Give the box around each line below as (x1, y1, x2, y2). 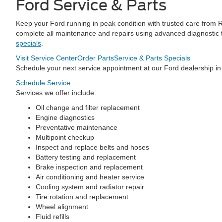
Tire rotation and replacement (36, 193, 128, 201)
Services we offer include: (16, 89, 96, 97)
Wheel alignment (36, 203, 88, 211)
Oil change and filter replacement (36, 104, 140, 111)
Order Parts (77, 54, 114, 62)
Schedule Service (16, 79, 70, 87)
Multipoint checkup (36, 133, 94, 141)
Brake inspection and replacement (36, 163, 143, 171)
